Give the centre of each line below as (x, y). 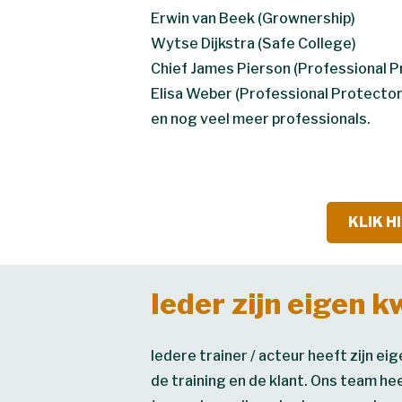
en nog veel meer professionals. (261, 118)
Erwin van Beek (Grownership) (253, 18)
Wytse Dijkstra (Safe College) (253, 43)
